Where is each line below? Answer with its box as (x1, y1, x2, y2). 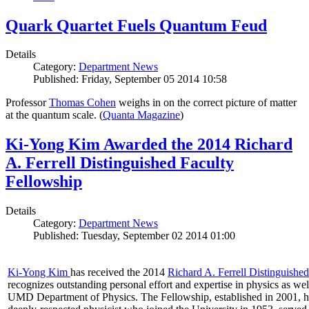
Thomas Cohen (49, 97, 116, 109)
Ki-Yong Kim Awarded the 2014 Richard (6, 135, 292, 154)
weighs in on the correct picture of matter (116, 97, 297, 109)
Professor (6, 97, 49, 109)
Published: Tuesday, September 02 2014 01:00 (33, 230, 235, 242)
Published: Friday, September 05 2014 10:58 (33, 73, 227, 86)
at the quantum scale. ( (6, 109, 103, 121)
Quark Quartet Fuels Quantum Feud (6, 16, 267, 34)
